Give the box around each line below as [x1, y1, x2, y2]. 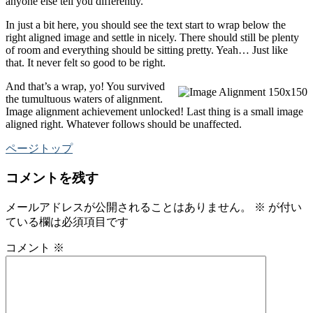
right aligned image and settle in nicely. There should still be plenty [6, 31, 299, 43]
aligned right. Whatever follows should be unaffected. [6, 117, 242, 130]
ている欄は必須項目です [6, 216, 129, 228]
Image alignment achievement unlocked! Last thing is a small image [6, 105, 303, 117]
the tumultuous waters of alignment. [6, 92, 163, 105]
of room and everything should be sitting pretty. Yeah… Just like [6, 43, 288, 56]
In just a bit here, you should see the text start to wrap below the [6, 18, 286, 31]
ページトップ [6, 142, 73, 154]
